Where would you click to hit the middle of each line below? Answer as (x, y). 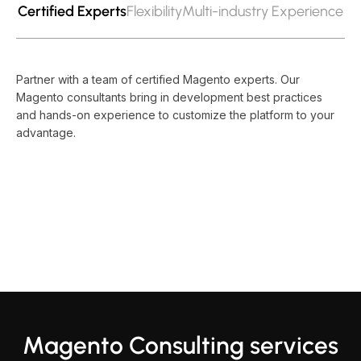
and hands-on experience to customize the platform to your (175, 115)
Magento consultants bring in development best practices (169, 97)
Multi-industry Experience (263, 11)
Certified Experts (72, 11)
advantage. (46, 133)
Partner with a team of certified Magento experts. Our (158, 79)
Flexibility (154, 11)
